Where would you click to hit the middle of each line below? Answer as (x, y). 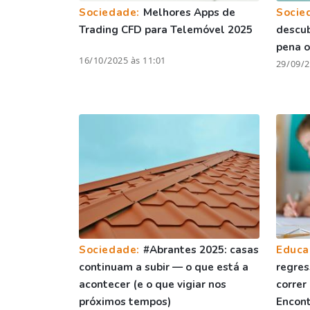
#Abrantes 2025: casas (201, 249)
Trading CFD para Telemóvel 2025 (166, 29)
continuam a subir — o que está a (164, 267)
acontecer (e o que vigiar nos (153, 284)
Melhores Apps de (189, 12)
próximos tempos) (125, 301)
